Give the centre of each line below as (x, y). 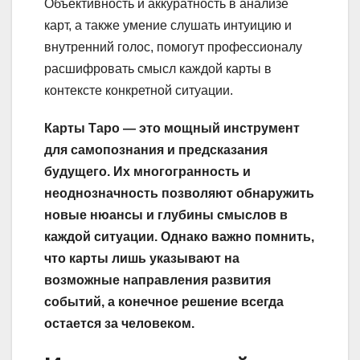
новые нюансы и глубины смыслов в (166, 215)
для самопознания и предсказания (156, 149)
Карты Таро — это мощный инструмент (172, 128)
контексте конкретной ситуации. (139, 90)
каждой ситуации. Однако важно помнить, (179, 236)
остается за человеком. (119, 323)
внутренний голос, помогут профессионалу (173, 47)
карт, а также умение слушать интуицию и (168, 25)
